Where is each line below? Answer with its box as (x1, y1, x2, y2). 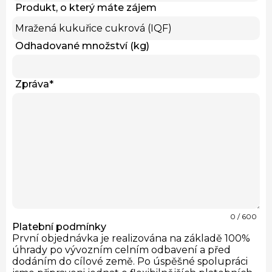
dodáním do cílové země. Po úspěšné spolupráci (12, 255, 248, 267)
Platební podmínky (12, 220, 106, 233)
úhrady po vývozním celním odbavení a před (12, 243, 231, 256)
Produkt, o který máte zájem (15, 1, 157, 13)
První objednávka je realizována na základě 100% (12, 232, 250, 244)
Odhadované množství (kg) (15, 39, 149, 52)
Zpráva (15, 78, 49, 90)
